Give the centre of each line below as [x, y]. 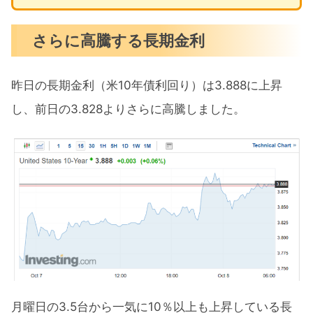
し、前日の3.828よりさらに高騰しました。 [128, 109]
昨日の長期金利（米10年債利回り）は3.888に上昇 [147, 86]
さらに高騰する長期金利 [119, 41]
